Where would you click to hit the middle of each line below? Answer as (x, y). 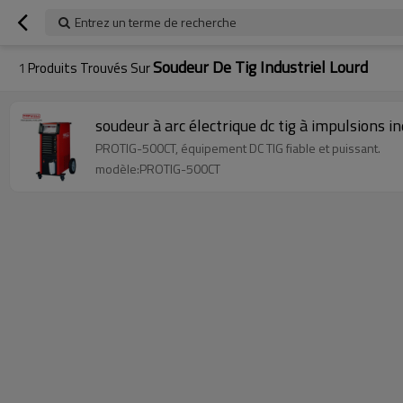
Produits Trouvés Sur (89, 68)
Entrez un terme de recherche (156, 22)
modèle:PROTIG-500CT (158, 169)
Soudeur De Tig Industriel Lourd (260, 67)
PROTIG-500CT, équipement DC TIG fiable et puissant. (238, 148)
